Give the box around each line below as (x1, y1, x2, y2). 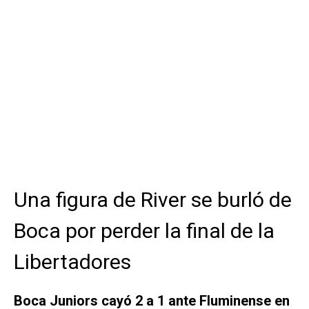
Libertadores (14, 250, 131, 275)
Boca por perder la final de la (14, 219, 275, 243)
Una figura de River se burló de (14, 188, 292, 212)
